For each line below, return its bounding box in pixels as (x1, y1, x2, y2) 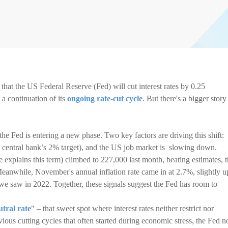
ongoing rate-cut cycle (67, 94, 142, 103)
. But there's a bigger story (142, 94, 226, 103)
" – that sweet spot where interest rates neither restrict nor (31, 204, 214, 213)
